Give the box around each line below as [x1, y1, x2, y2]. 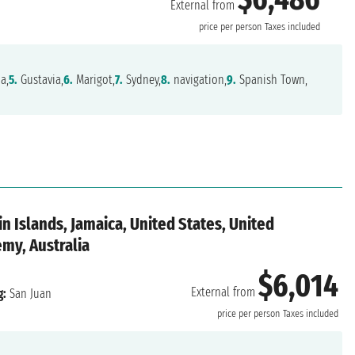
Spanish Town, [236, 72, 308, 88]
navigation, [170, 72, 227, 88]
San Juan [6, 286, 52, 302]
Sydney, [123, 72, 162, 88]
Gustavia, [17, 72, 64, 88]
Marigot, [73, 72, 116, 88]
